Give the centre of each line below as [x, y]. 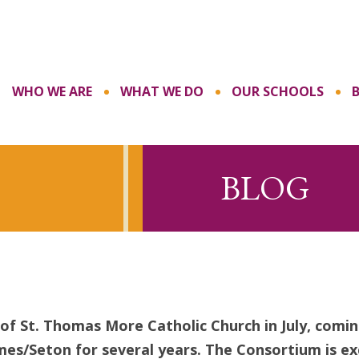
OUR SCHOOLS [278, 91]
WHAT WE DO [162, 91]
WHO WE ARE [52, 91]
